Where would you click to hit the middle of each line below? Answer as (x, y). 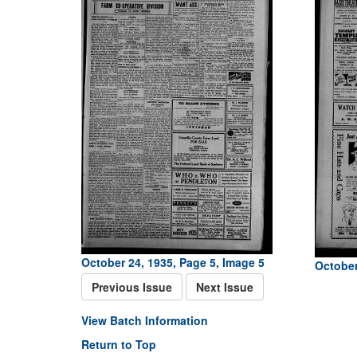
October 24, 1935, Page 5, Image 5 (173, 262)
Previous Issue (132, 287)
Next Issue (225, 287)
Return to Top (119, 344)
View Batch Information (145, 320)
